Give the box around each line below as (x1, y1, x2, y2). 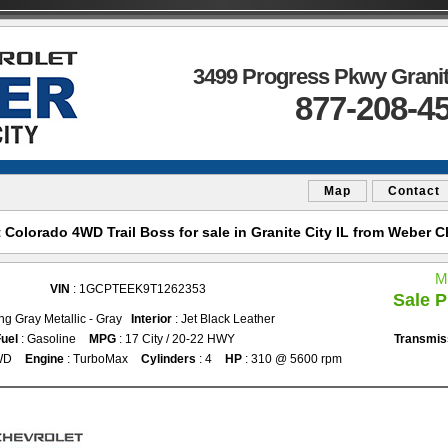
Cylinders (141, 352, 196, 366)
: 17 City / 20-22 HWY (116, 332, 235, 346)
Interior (131, 312, 172, 326)
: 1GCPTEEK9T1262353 (70, 282, 206, 296)
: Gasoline (18, 332, 76, 346)
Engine (25, 352, 64, 366)
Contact (388, 184, 440, 198)
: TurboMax (64, 352, 128, 366)
